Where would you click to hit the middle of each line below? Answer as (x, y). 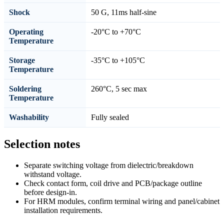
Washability (29, 117)
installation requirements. (63, 210)
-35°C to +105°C (118, 60)
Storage (22, 60)
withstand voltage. (53, 174)
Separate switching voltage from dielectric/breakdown (109, 165)
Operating (26, 32)
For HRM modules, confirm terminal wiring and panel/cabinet (122, 201)
